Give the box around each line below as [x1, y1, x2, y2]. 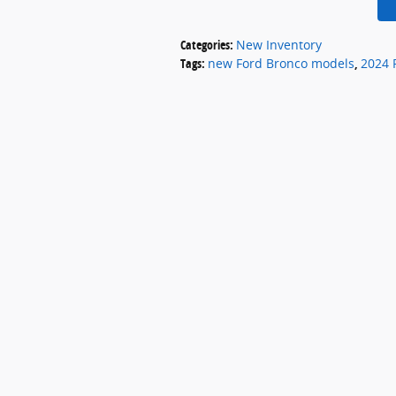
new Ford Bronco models [208, 54, 354, 72]
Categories [180, 35, 230, 53]
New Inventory [236, 35, 322, 53]
